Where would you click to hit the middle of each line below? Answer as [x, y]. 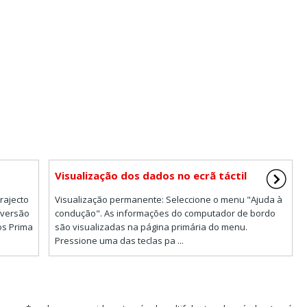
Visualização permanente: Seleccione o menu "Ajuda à [168, 199]
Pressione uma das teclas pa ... [119, 240]
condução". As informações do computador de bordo [165, 213]
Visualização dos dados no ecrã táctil [150, 175]
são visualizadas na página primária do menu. [151, 226]
